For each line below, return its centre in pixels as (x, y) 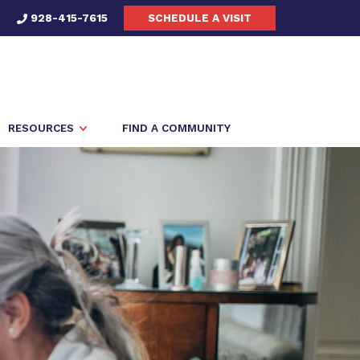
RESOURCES (41, 128)
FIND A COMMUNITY (176, 128)
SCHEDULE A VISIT (200, 18)
